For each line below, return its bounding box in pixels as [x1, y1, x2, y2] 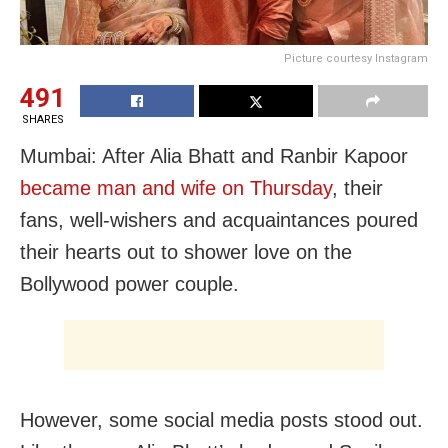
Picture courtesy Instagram [284, 52, 428, 66]
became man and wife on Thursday [20, 177, 332, 200]
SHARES [21, 113, 64, 127]
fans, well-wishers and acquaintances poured [20, 209, 418, 232]
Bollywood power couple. [20, 273, 239, 296]
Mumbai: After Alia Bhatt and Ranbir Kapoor [20, 145, 408, 168]
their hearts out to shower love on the [20, 241, 352, 264]
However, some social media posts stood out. [20, 409, 423, 432]
